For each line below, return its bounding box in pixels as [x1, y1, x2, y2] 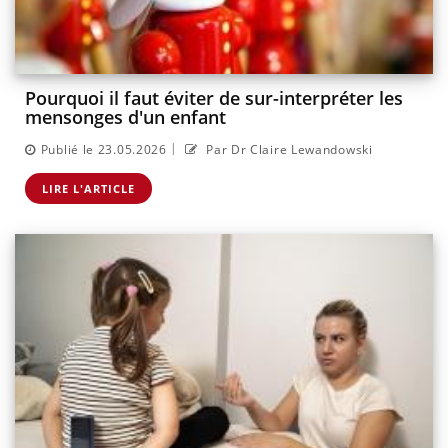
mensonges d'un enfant [25, 105, 226, 130]
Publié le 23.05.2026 [40, 140, 167, 158]
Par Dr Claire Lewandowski [202, 140, 373, 158]
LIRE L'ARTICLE [42, 180, 135, 196]
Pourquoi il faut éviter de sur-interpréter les [25, 86, 403, 111]
